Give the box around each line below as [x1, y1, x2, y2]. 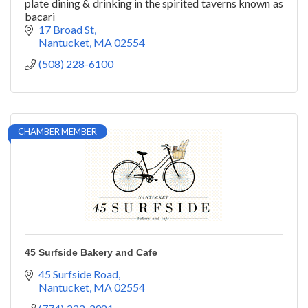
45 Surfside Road [38, 267, 118, 281]
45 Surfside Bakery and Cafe [25, 247, 157, 258]
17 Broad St [38, 23, 94, 36]
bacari [25, 10, 55, 23]
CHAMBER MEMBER [18, 126, 97, 137]
